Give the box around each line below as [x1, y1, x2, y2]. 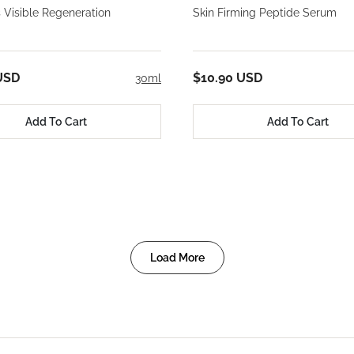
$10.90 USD [193, 70, 262, 86]
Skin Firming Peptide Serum [193, 6, 337, 20]
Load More [149, 250, 205, 264]
